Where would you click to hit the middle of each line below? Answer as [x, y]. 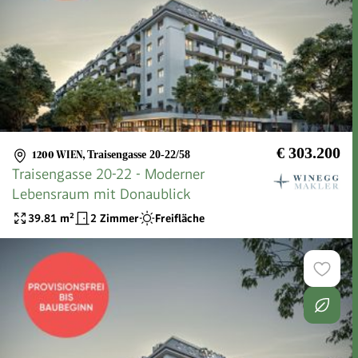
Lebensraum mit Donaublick [101, 194]
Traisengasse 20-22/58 [139, 155]
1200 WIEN [57, 155]
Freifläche [180, 218]
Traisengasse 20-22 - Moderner [109, 174]
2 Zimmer [115, 218]
